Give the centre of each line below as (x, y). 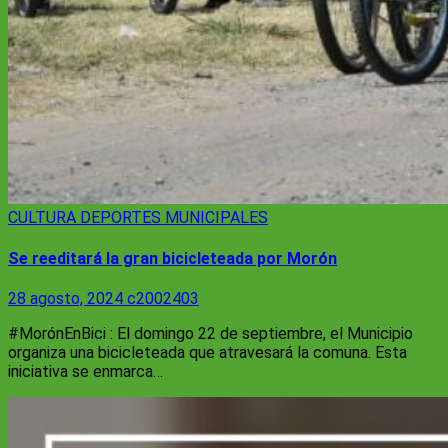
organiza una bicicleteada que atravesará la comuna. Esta (207, 352)
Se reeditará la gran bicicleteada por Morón (172, 258)
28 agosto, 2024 (67, 298)
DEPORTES (122, 218)
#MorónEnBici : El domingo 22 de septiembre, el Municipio (210, 333)
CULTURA (44, 218)
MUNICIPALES (216, 218)
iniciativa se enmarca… (85, 371)
